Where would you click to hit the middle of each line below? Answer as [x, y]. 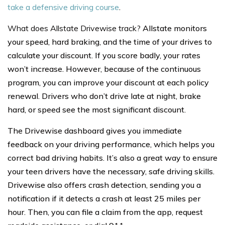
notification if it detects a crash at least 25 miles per [104, 199]
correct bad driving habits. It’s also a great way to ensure [113, 158]
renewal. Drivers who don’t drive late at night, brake [104, 96]
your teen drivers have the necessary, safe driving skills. [111, 172]
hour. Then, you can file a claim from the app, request [105, 212]
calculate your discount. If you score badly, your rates [104, 55]
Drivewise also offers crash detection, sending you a [104, 185]
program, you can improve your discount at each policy [108, 83]
